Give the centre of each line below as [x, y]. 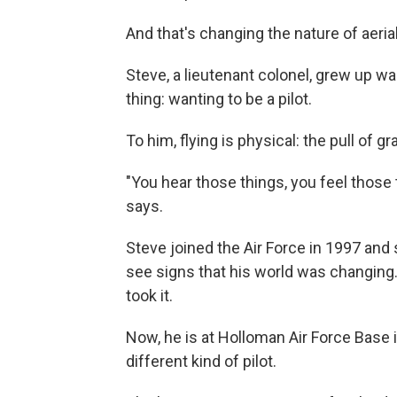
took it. [149, 295]
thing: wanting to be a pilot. [219, 98]
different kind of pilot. [201, 361]
